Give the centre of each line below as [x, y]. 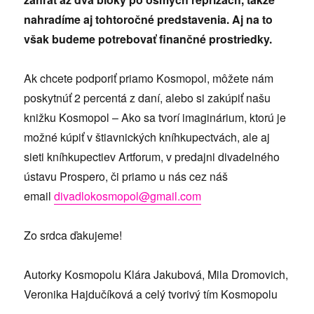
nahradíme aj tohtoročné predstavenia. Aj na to [149, 19]
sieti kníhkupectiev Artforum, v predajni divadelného [152, 156]
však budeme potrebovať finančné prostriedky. [148, 39]
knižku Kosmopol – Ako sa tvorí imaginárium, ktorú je [155, 117]
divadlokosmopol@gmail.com [128, 196]
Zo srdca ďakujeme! [73, 235]
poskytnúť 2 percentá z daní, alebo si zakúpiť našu [148, 97]
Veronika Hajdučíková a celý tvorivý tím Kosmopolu [151, 294]
